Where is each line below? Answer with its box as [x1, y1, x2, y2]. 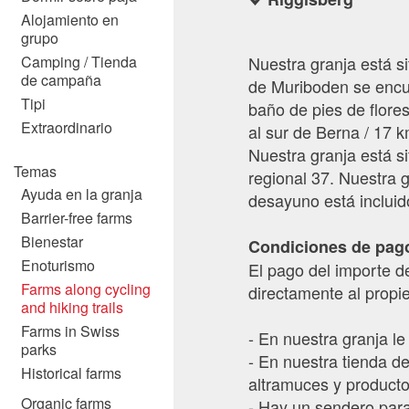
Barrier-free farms [21, 207, 132, 228]
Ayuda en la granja [21, 184, 142, 204]
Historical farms [21, 362, 121, 383]
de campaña [21, 69, 101, 90]
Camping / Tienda [21, 51, 137, 72]
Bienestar [21, 231, 83, 252]
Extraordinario [21, 117, 112, 138]
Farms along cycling [21, 278, 151, 299]
